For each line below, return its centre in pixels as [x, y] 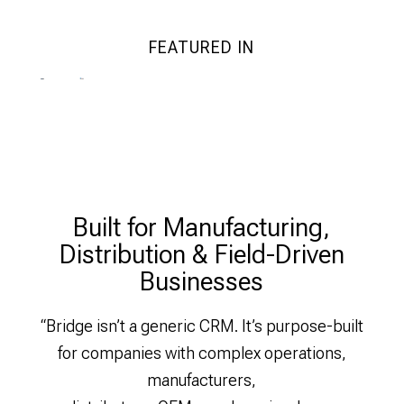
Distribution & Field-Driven [202, 254]
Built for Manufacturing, [202, 227]
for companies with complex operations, [202, 353]
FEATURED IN [202, 47]
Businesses [202, 281]
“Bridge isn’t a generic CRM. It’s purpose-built [202, 326]
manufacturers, [202, 380]
